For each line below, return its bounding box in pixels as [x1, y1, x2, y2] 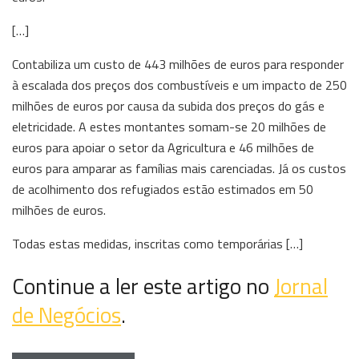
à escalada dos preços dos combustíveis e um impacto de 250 [12, 75, 347, 95]
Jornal [274, 269, 328, 304]
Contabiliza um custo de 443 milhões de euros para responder [12, 54, 344, 74]
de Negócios [12, 298, 121, 333]
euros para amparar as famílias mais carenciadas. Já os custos [12, 158, 346, 178]
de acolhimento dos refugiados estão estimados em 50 [12, 179, 313, 199]
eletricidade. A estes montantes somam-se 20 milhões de [12, 116, 326, 136]
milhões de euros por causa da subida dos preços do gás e [12, 95, 325, 115]
